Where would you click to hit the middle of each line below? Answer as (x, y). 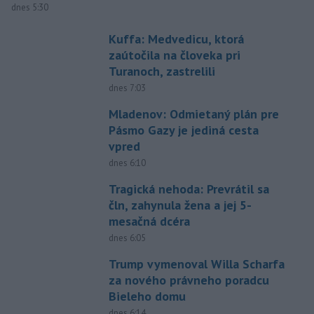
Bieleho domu (147, 296)
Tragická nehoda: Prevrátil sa (189, 189)
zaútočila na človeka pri (174, 55)
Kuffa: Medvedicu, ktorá (176, 39)
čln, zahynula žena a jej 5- (180, 205)
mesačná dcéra (149, 221)
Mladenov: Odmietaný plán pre (193, 114)
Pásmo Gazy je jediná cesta (183, 130)
